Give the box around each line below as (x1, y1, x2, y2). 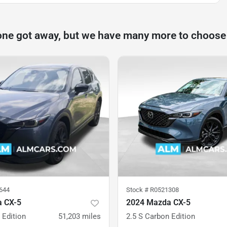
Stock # (126, 186, 150, 194)
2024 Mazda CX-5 (126, 198, 191, 208)
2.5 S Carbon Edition (126, 212, 195, 221)
